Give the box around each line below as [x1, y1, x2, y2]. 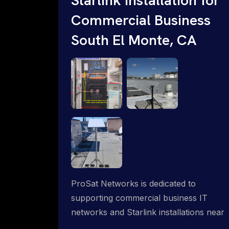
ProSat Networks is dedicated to [71, 178, 196, 189]
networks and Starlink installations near [71, 207, 224, 217]
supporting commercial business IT [71, 192, 208, 203]
